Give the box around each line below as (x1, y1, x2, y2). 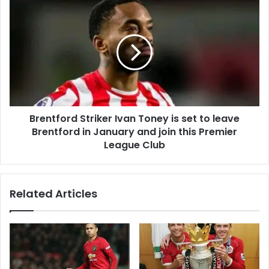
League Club (104, 138, 165, 153)
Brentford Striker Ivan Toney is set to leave (29, 112, 240, 126)
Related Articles (10, 186, 97, 202)
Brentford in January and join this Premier (32, 125, 237, 139)
